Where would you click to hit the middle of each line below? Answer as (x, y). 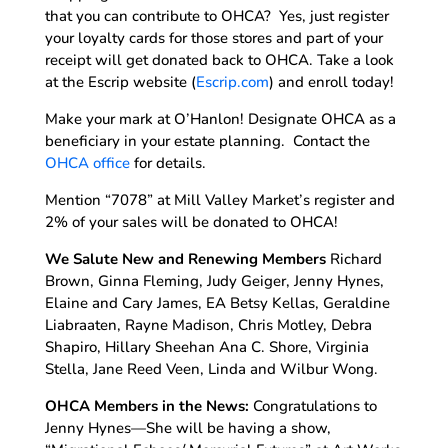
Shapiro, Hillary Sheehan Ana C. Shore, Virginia (206, 346)
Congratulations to (312, 405)
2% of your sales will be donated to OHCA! (191, 221)
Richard (355, 258)
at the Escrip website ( (120, 81)
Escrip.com (232, 81)
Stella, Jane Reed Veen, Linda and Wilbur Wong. (211, 368)
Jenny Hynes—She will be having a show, (187, 427)
